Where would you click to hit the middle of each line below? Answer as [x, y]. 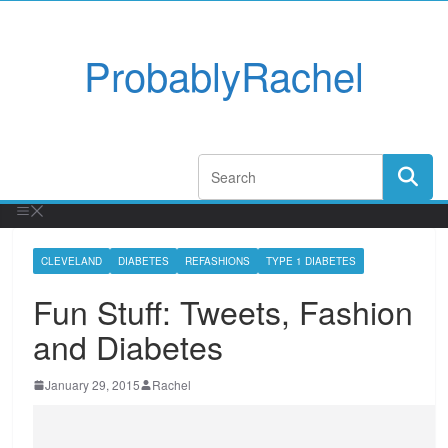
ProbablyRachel [224, 74]
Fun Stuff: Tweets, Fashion [223, 311]
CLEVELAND [72, 261]
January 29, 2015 [93, 384]
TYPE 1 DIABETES [311, 261]
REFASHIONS [218, 261]
